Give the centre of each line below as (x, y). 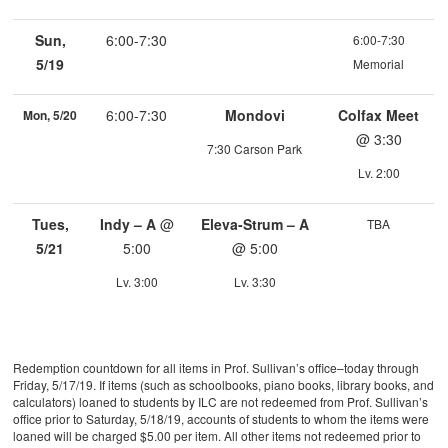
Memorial (379, 64)
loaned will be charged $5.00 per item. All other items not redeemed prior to (217, 436)
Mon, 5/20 (50, 115)
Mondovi (254, 115)
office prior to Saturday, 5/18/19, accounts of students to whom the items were (221, 419)
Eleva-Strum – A (254, 224)
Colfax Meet (379, 115)
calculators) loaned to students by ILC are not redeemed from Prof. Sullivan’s (221, 402)
